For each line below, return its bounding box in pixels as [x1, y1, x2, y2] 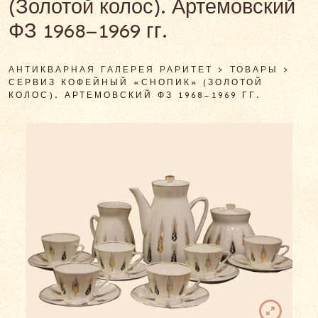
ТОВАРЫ [230, 65, 278, 75]
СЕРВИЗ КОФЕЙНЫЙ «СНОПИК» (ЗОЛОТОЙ [9, 77, 263, 87]
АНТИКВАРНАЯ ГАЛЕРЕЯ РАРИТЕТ [9, 65, 213, 75]
